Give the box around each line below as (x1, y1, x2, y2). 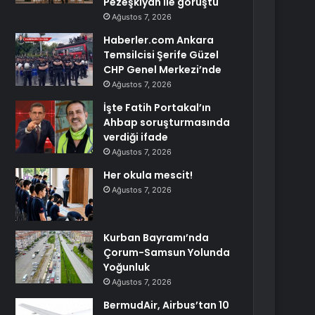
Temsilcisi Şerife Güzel (103, 48, 219, 62)
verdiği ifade (103, 130, 169, 144)
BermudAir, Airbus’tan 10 (103, 298, 230, 312)
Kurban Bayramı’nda (103, 231, 210, 245)
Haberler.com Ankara (103, 33, 214, 47)
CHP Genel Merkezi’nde (103, 63, 222, 77)
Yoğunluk (103, 260, 150, 274)
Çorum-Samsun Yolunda (103, 245, 231, 259)
